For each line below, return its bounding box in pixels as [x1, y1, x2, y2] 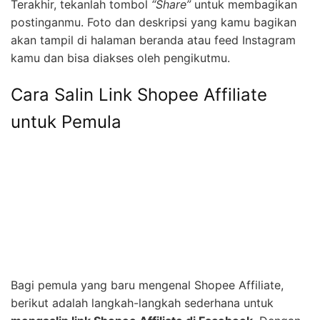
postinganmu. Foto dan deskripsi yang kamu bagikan [11, 15, 296, 29]
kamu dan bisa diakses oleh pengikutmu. [11, 51, 230, 65]
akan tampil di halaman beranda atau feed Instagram [11, 33, 296, 47]
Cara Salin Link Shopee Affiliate [11, 84, 267, 105]
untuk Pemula [11, 111, 121, 132]
